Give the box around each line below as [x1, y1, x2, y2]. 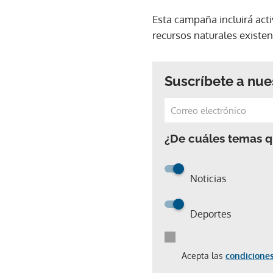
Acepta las [182, 250, 225, 261]
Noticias [190, 172, 226, 185]
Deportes [190, 207, 231, 220]
